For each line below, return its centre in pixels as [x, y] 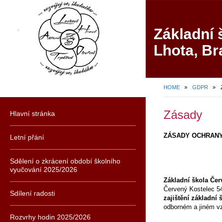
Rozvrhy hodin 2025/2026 [50, 217]
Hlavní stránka [32, 113]
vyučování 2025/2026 [44, 169]
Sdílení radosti [32, 193]
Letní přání [27, 137]
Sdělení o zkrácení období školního [65, 161]
